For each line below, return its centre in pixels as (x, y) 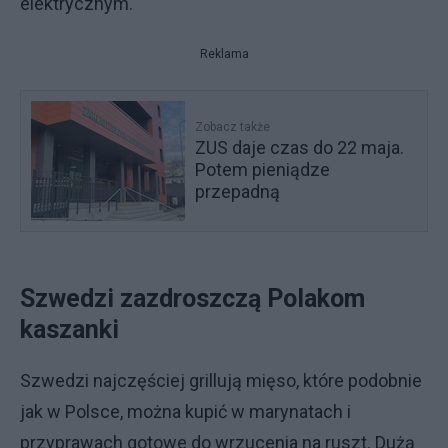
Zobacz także (233, 127)
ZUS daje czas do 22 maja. (300, 147)
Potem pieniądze (263, 169)
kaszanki (69, 329)
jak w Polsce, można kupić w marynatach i (185, 411)
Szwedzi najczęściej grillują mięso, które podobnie (221, 380)
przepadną (238, 191)
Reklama (224, 54)
